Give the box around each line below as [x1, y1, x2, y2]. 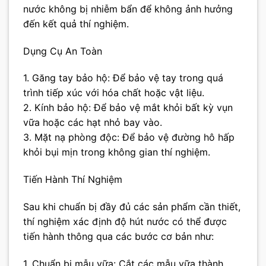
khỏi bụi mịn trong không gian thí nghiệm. [23, 146, 210, 159]
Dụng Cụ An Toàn [23, 45, 102, 57]
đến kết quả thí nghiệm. [23, 17, 129, 30]
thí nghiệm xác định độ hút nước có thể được [23, 216, 227, 228]
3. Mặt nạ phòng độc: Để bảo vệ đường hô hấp [23, 131, 235, 144]
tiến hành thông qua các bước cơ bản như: [23, 230, 214, 243]
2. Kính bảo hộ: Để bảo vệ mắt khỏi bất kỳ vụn [23, 102, 233, 114]
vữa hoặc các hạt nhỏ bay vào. [23, 116, 162, 129]
